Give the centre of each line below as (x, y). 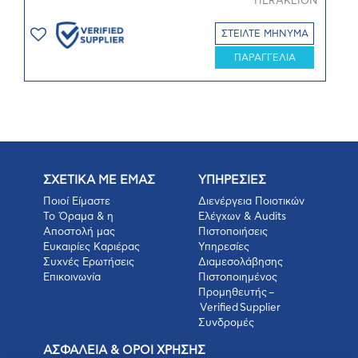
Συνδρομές (226, 323)
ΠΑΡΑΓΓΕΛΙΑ (265, 58)
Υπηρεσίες (224, 247)
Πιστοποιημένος (238, 278)
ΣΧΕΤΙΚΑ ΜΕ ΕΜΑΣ (99, 180)
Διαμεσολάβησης (241, 263)
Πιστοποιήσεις (233, 232)
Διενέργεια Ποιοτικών (251, 202)
